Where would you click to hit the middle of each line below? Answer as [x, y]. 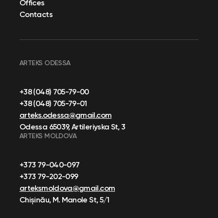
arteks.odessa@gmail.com [66, 115]
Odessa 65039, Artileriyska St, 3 [73, 126]
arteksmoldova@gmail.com [67, 188]
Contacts [36, 14]
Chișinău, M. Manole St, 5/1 [64, 199]
